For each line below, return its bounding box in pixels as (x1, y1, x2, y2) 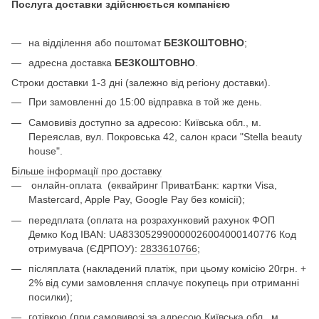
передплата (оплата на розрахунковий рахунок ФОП (28, 214, 275, 226)
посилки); (28, 291, 73, 303)
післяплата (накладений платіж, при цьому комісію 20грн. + (28, 262, 306, 274)
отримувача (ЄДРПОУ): (28, 242, 140, 254)
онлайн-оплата (28, 179, 105, 192)
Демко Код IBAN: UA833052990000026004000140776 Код (28, 228, 296, 240)
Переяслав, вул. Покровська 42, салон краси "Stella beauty (28, 130, 302, 142)
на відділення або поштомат (28, 36, 164, 48)
